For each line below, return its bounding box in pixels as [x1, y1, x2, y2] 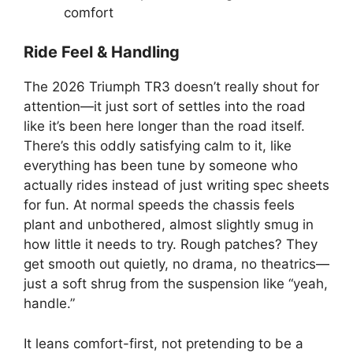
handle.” [24, 295, 75, 311]
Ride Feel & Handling [24, 43, 180, 61]
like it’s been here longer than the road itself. [24, 118, 305, 134]
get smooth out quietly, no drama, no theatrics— [24, 256, 329, 272]
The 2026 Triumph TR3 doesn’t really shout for [24, 79, 319, 95]
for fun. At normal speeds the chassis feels [24, 197, 295, 213]
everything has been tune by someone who [24, 158, 298, 173]
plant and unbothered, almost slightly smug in [24, 217, 314, 232]
